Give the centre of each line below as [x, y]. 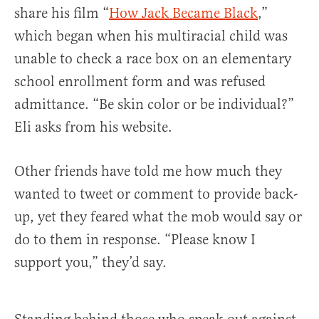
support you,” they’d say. [90, 263]
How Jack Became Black [183, 14]
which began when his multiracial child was [151, 36]
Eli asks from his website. [93, 127]
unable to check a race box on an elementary [153, 59]
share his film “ [62, 14]
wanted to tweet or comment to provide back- [156, 194]
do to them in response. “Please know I [135, 240]
